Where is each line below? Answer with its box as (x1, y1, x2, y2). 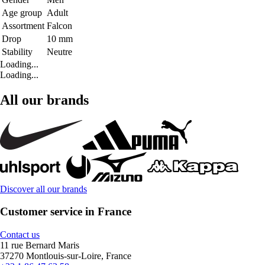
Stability (2, 46, 33, 57)
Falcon (47, 20, 72, 31)
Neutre (47, 46, 72, 57)
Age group (2, 7, 42, 18)
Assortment (2, 20, 44, 31)
